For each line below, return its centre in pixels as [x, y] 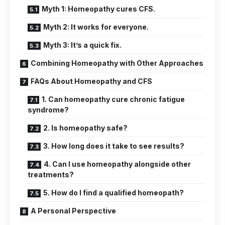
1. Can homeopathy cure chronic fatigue [113, 99]
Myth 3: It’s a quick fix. [82, 45]
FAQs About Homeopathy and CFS [91, 81]
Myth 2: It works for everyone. [96, 27]
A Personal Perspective [73, 210]
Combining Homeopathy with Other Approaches [117, 63]
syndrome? [48, 109]
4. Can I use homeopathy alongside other [117, 164]
